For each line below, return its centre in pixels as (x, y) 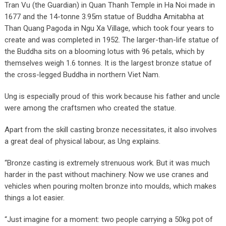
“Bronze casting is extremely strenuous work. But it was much (107, 163)
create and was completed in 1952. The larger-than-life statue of (111, 40)
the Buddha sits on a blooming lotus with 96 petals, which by (104, 51)
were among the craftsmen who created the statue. (90, 108)
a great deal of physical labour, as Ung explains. (82, 141)
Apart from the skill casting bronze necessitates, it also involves (110, 129)
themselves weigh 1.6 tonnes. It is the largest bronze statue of (108, 63)
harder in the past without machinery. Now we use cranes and (106, 174)
